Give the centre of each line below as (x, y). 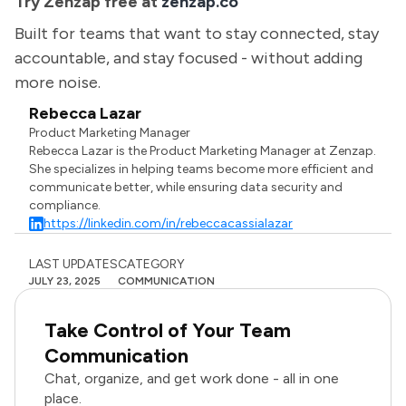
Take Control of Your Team (168, 330)
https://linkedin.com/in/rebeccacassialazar (169, 223)
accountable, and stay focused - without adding (188, 58)
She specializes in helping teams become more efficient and (202, 169)
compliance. (65, 205)
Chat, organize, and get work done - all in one (192, 378)
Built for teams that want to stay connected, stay (197, 34)
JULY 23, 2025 (65, 281)
